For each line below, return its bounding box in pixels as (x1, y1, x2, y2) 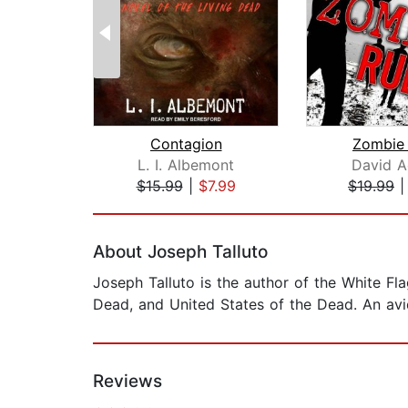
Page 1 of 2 (92, 196, 173, 215)
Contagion (149, 135, 222, 154)
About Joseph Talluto (93, 241, 268, 263)
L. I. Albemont (138, 156, 234, 175)
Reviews (93, 371, 162, 393)
